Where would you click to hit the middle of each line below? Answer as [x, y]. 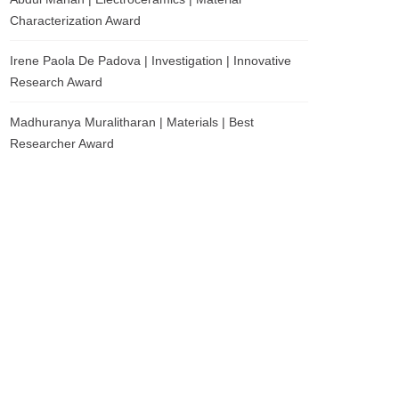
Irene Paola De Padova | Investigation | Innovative [151, 61]
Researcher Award [62, 143]
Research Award [56, 82]
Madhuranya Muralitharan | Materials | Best [132, 122]
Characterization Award [75, 20]
